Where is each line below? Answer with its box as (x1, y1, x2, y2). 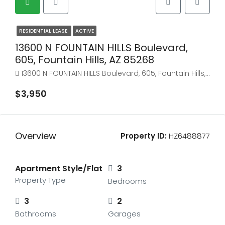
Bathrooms (15, 208, 56, 219)
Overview (15, 130, 56, 142)
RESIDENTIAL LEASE (19, 27, 69, 35)
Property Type (15, 175, 66, 185)
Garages (107, 208, 141, 219)
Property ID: (121, 131, 167, 141)
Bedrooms (107, 176, 147, 186)
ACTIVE (75, 27, 94, 35)
